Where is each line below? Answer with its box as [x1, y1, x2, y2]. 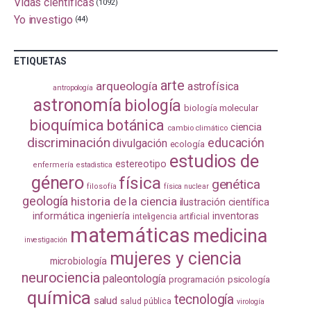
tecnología [174, 292, 235, 308]
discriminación [26, 135, 110, 151]
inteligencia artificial [132, 212, 210, 222]
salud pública [120, 296, 172, 307]
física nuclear [163, 182, 209, 192]
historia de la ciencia [71, 194, 177, 209]
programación [168, 274, 225, 285]
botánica [106, 117, 165, 135]
